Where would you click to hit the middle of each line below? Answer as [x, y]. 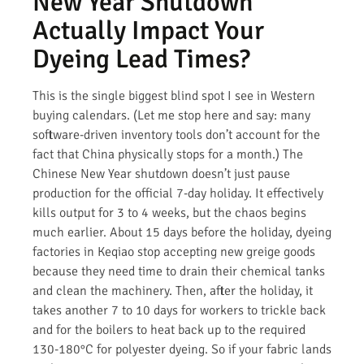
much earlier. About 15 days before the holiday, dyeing [182, 232]
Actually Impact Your [148, 30]
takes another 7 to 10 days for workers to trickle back [179, 310]
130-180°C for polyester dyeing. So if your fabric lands [182, 349]
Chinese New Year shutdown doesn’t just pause [161, 173]
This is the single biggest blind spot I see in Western [174, 95]
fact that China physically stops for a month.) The [168, 154]
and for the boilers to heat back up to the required [169, 329]
